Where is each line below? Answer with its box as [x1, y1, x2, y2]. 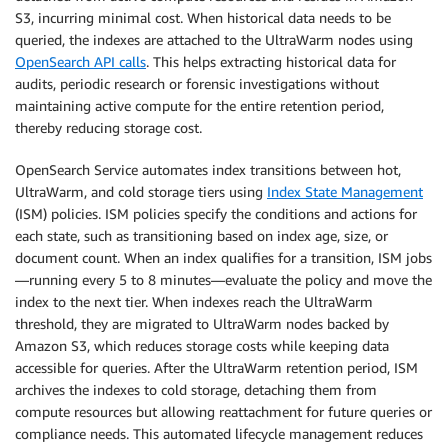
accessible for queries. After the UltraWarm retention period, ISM [15, 359, 418, 377]
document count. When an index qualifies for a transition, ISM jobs [15, 249, 432, 267]
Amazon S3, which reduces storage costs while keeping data [15, 337, 389, 355]
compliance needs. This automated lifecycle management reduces [15, 425, 423, 443]
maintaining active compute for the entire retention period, [15, 97, 384, 115]
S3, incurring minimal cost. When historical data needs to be [15, 9, 391, 27]
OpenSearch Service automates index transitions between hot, [15, 161, 401, 179]
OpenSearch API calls [15, 53, 146, 71]
